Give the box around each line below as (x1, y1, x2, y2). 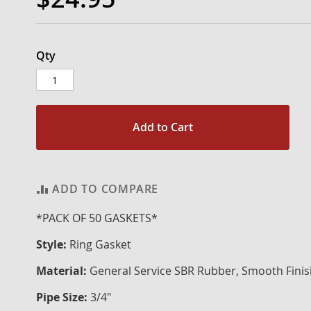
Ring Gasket (69, 237, 131, 252)
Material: (36, 263, 90, 278)
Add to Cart (132, 119, 193, 135)
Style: (36, 237, 69, 252)
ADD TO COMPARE (52, 181, 159, 196)
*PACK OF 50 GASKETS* (36, 210, 158, 226)
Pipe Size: (36, 289, 87, 305)
